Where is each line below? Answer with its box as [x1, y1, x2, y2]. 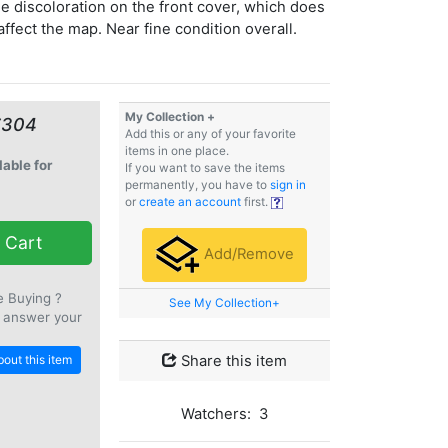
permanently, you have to [125, 178, 270, 193]
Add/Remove [200, 245, 294, 264]
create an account [139, 195, 241, 210]
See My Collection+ [169, 296, 280, 311]
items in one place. [125, 144, 229, 159]
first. [241, 195, 271, 210]
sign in [270, 178, 306, 193]
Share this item [181, 352, 287, 371]
